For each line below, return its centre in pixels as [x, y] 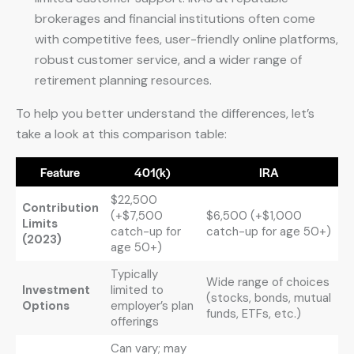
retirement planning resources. [123, 80]
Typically [134, 274]
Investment [56, 290]
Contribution [60, 208]
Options [45, 306]
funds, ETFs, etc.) [253, 314]
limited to [137, 290]
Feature [60, 172]
